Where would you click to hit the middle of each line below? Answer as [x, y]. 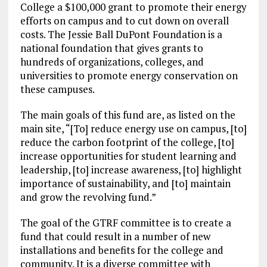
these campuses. [57, 89]
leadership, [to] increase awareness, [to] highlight [131, 170]
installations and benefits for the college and [122, 250]
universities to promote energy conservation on [129, 76]
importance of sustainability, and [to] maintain [125, 184]
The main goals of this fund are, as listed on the [128, 115]
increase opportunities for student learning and [128, 156]
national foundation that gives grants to [111, 48]
